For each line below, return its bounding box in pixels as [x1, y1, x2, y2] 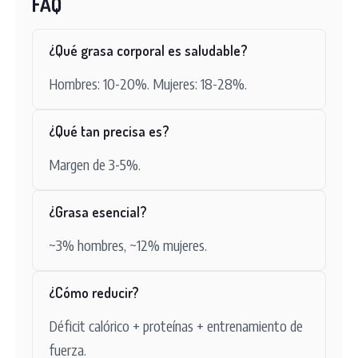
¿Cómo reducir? [49, 284, 139, 301]
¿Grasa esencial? [49, 203, 147, 221]
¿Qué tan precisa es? [49, 122, 169, 140]
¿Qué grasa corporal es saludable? [49, 42, 248, 59]
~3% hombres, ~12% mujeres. [49, 236, 207, 254]
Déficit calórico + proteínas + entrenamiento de [49, 316, 303, 335]
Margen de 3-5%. [49, 155, 141, 173]
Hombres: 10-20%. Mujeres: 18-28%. [49, 74, 247, 93]
